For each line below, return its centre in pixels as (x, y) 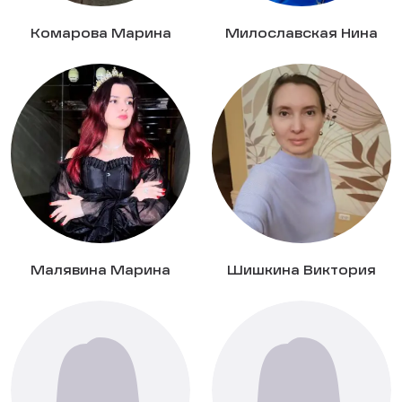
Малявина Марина (100, 271)
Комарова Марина (100, 35)
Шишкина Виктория (301, 271)
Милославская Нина (301, 35)
